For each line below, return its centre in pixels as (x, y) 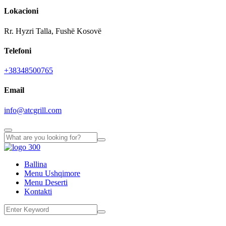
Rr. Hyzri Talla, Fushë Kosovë (53, 31)
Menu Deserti (46, 182)
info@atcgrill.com (33, 110)
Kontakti (38, 191)
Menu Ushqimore (52, 173)
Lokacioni (21, 11)
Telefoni (18, 50)
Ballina (36, 164)
